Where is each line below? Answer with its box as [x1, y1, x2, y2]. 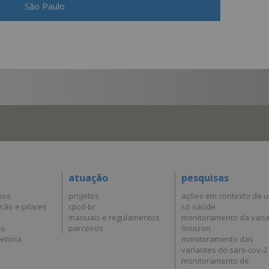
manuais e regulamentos [68, 211, 160, 223]
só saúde [181, 201, 216, 212]
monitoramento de [181, 255, 249, 266]
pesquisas [181, 171, 229, 184]
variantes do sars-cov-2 [181, 244, 267, 255]
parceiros [68, 222, 103, 234]
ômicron [181, 222, 211, 234]
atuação [68, 171, 108, 184]
